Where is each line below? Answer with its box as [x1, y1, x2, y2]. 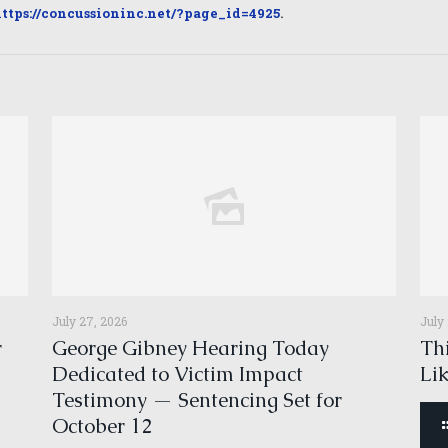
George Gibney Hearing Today [52, 335, 330, 361]
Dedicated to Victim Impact [52, 361, 304, 387]
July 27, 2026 [52, 313, 128, 329]
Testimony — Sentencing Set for [52, 387, 343, 413]
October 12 [52, 413, 153, 439]
